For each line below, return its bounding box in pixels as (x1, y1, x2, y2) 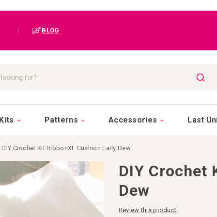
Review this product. (118, 206, 178, 214)
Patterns (44, 115, 78, 124)
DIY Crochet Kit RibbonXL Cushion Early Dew (1, 144, 131, 152)
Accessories (108, 115, 157, 124)
